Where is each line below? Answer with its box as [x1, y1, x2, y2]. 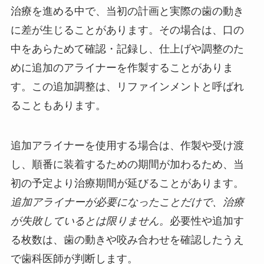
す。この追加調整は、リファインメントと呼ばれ [10, 81, 244, 93]
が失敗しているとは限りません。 [10, 214, 170, 227]
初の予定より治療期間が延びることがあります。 [10, 177, 244, 189]
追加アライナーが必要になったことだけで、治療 [10, 196, 244, 208]
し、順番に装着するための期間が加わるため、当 [10, 158, 244, 170]
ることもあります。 [10, 100, 106, 112]
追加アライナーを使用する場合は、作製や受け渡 [10, 139, 244, 151]
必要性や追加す [169, 214, 244, 227]
